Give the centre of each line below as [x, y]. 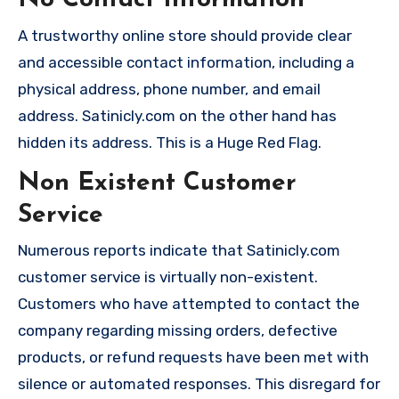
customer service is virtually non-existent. [168, 277]
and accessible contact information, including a [186, 62]
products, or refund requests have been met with [193, 358]
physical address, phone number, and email [169, 89]
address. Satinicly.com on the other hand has [177, 115]
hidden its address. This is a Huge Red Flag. [170, 142]
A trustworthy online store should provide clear [185, 35]
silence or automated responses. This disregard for [199, 384]
